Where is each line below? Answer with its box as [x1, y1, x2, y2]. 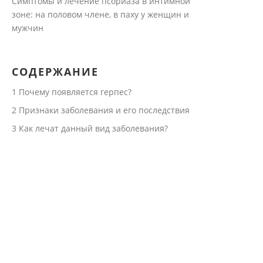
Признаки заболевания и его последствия [16, 104, 190, 116]
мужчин [11, 22, 43, 33]
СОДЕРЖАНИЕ [11, 65, 99, 79]
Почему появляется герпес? [16, 86, 131, 97]
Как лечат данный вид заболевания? [16, 123, 168, 134]
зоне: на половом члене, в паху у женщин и [11, 9, 189, 20]
